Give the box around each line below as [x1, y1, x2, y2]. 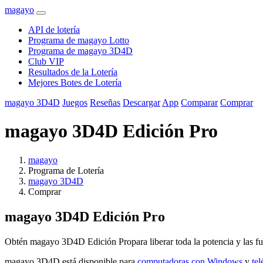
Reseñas [90, 97, 120, 107]
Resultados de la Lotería [28, 67, 117, 77]
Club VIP [28, 56, 64, 66]
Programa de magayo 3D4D [28, 46, 133, 56]
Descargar [123, 97, 160, 107]
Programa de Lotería [28, 165, 104, 176]
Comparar [181, 97, 218, 107]
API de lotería [28, 25, 80, 35]
